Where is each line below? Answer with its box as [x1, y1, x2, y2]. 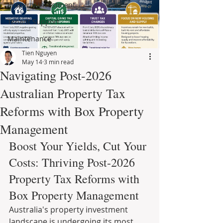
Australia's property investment [9, 204, 130, 215]
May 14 [22, 58, 42, 66]
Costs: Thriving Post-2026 [9, 154, 138, 170]
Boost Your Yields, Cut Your [9, 138, 149, 154]
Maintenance [7, 34, 51, 43]
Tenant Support [7, 17, 59, 26]
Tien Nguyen [22, 49, 57, 57]
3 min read [44, 58, 74, 66]
